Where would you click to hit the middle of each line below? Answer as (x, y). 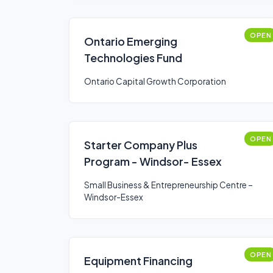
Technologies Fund (133, 58)
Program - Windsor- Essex (153, 161)
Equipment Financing (138, 261)
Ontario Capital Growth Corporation (155, 81)
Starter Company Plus (141, 145)
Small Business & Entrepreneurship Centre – (168, 185)
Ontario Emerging (131, 41)
